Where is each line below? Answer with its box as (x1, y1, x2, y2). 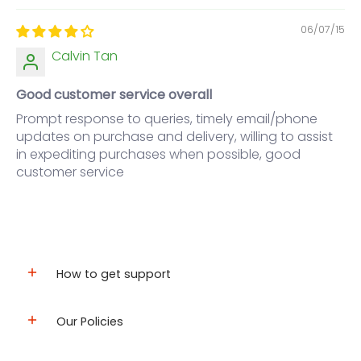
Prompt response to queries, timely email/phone (16, 110, 317, 129)
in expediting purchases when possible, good (16, 145, 301, 164)
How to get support (56, 266, 171, 283)
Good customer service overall (16, 85, 212, 105)
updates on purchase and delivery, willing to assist (16, 127, 333, 147)
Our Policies (56, 313, 123, 330)
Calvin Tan (52, 47, 118, 66)
